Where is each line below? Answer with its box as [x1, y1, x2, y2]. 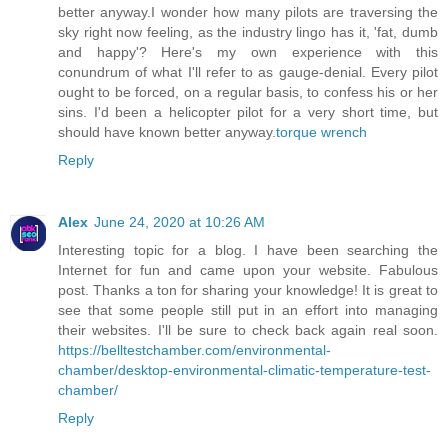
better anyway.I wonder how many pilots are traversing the [58, 4, 438, 21]
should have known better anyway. [58, 124, 276, 141]
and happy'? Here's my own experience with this [58, 44, 438, 61]
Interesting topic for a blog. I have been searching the [58, 242, 438, 259]
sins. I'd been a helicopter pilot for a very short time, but [58, 104, 438, 121]
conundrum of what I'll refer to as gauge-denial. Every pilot [58, 64, 438, 81]
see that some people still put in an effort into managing [58, 302, 438, 319]
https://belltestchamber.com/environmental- [58, 342, 331, 359]
